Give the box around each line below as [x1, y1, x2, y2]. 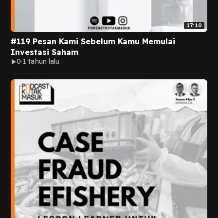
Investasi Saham [11, 47, 78, 57]
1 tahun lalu [23, 57, 60, 66]
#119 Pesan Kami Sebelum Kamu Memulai [11, 36, 175, 46]
